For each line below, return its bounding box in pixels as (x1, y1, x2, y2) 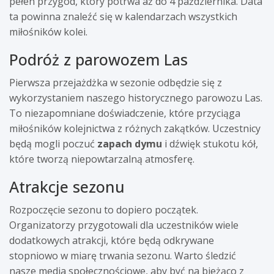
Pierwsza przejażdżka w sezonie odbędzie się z (9, 75, 222, 89)
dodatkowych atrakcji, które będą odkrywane (9, 233, 214, 247)
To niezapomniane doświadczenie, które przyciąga (9, 106, 240, 120)
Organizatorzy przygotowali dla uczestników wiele (9, 218, 239, 232)
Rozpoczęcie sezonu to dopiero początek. (9, 202, 198, 217)
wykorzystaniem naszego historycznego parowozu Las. (9, 91, 262, 105)
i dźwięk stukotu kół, (162, 136, 258, 150)
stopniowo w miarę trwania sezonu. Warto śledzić (9, 248, 236, 262)
